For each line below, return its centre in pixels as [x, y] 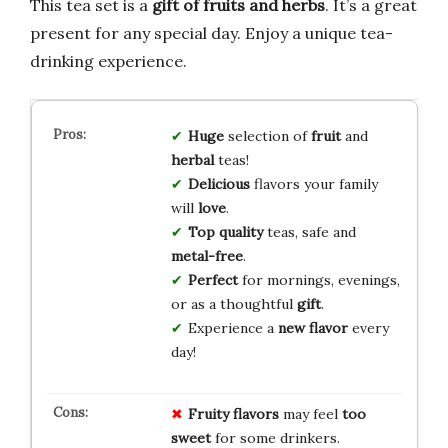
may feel [310, 413]
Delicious [218, 183]
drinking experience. [108, 60]
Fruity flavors [233, 413]
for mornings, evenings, [318, 279]
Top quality [225, 231]
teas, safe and [309, 231]
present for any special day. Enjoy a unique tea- [211, 32]
